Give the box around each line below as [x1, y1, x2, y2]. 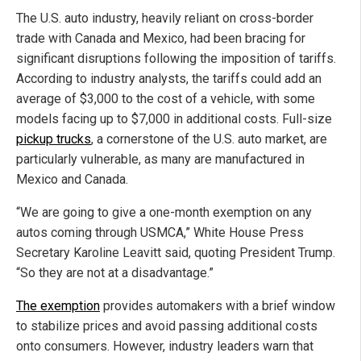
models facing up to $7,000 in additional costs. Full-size [16, 110, 332, 127]
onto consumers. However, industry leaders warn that [16, 338, 313, 354]
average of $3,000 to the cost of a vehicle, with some [16, 90, 315, 106]
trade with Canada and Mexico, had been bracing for [16, 30, 305, 46]
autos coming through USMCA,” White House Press [16, 224, 304, 240]
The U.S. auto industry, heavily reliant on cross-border [16, 10, 313, 26]
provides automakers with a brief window [100, 297, 335, 313]
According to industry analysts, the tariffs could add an [16, 70, 322, 86]
